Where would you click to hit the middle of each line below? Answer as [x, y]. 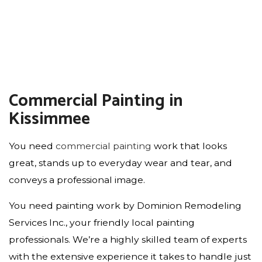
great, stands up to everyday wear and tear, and [120, 163]
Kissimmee [49, 119]
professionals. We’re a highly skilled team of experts [128, 239]
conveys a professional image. [77, 180]
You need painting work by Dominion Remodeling [125, 205]
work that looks [189, 146]
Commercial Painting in [96, 101]
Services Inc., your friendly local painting [102, 222]
